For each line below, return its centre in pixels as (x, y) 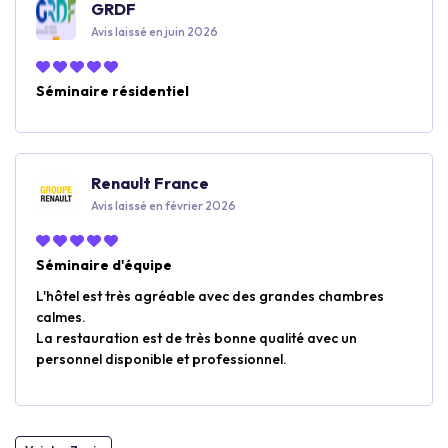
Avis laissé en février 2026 (163, 205)
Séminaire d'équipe (104, 265)
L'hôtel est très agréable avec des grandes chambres (210, 296)
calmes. (61, 317)
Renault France (150, 183)
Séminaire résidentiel (112, 91)
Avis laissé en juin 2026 (154, 31)
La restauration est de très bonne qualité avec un (196, 338)
